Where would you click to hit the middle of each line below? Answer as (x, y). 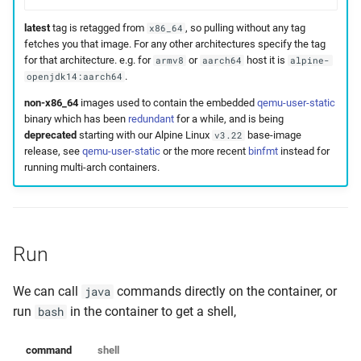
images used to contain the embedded (167, 103)
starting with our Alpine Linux (144, 135)
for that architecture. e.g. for (88, 60)
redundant (151, 119)
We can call (47, 291)
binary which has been (76, 119)
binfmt (263, 151)
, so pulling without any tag (245, 28)
